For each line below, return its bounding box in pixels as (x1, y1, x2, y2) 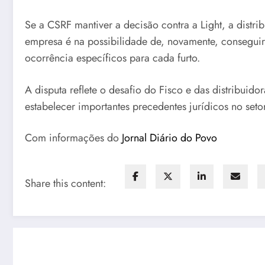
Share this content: (25, 175, 106, 191)
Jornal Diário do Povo (122, 130, 217, 146)
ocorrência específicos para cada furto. (25, 50, 200, 66)
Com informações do (25, 130, 122, 146)
